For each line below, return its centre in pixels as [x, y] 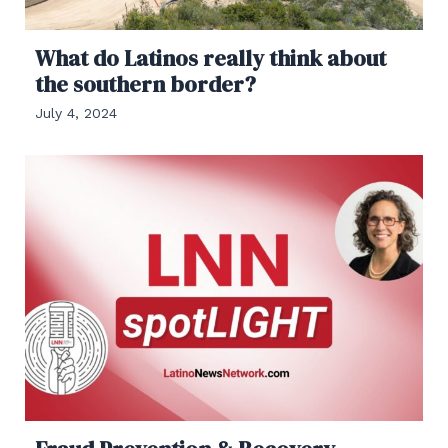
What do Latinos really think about [210, 57]
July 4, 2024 [76, 112]
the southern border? [145, 83]
